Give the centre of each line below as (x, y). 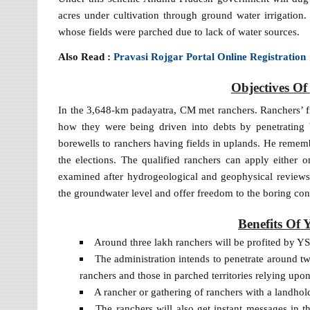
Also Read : (86, 56)
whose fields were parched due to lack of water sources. (179, 32)
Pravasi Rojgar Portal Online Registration (210, 56)
